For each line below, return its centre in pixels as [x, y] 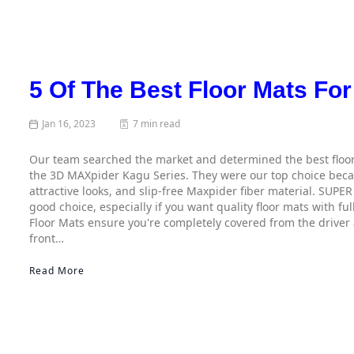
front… [47, 239]
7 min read [157, 124]
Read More [57, 271]
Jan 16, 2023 [69, 124]
